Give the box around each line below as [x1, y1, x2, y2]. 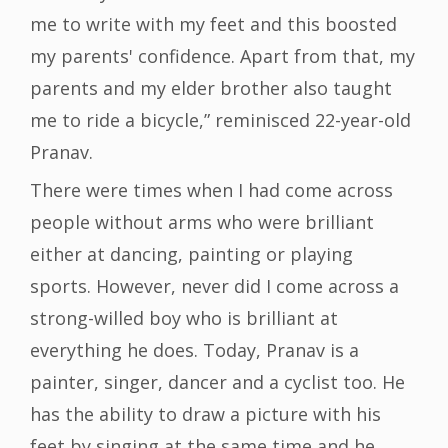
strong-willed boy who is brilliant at [30, 306, 338, 331]
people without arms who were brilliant [30, 210, 374, 235]
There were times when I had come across [30, 178, 393, 203]
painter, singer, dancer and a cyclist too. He [30, 370, 405, 395]
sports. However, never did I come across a [30, 274, 399, 299]
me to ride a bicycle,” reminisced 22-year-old [30, 108, 411, 133]
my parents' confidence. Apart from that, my [30, 44, 415, 69]
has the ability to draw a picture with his [30, 402, 381, 427]
